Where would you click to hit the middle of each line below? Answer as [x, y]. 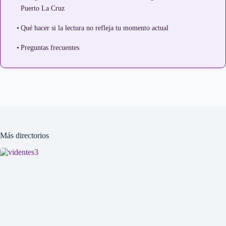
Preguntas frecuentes [50, 47]
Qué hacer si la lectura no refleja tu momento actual [94, 28]
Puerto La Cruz [42, 8]
